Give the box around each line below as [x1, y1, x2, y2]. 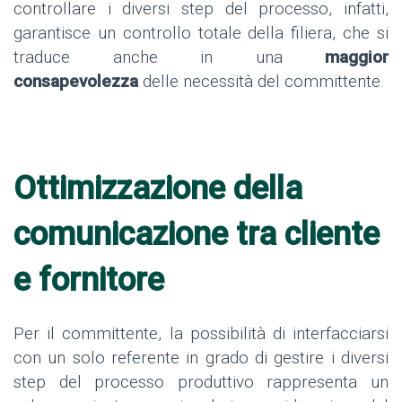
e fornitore [13, 260, 164, 299]
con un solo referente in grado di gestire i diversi [13, 347, 389, 369]
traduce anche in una [13, 46, 325, 67]
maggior [325, 46, 389, 67]
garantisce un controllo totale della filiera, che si [13, 22, 389, 43]
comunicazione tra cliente [13, 214, 380, 253]
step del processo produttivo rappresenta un [13, 371, 389, 393]
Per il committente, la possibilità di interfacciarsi [13, 323, 389, 345]
